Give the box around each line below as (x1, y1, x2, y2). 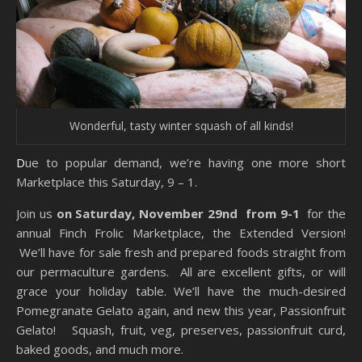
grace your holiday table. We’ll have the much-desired (16, 283, 346, 300)
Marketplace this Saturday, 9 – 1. (16, 174, 197, 191)
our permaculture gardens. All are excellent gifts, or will (16, 263, 346, 280)
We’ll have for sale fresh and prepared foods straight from (16, 244, 346, 261)
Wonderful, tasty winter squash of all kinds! (69, 118, 293, 134)
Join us (16, 205, 57, 222)
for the (303, 205, 347, 222)
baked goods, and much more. (16, 341, 183, 358)
